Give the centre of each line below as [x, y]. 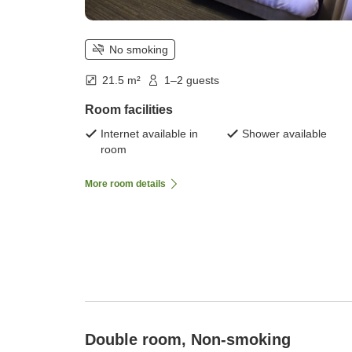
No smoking [139, 49]
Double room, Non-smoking [188, 339]
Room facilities [129, 109]
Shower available [284, 133]
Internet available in [149, 133]
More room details [125, 183]
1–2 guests [192, 80]
